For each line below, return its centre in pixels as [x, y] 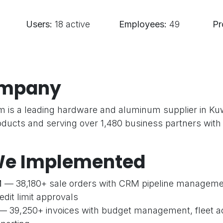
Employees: [143, 24]
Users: [39, 24]
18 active [71, 24]
